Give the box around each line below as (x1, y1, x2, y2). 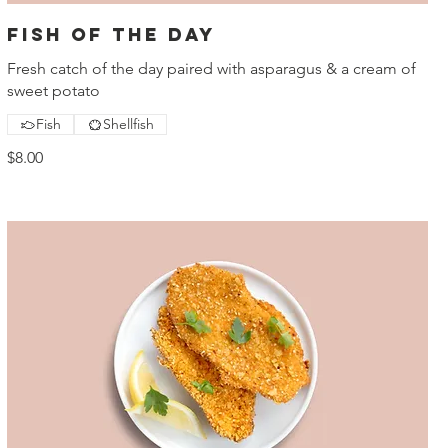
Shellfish (102, 115, 154, 134)
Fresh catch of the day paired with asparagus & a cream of (6, 59, 416, 79)
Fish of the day (6, 23, 216, 47)
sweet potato (6, 81, 100, 101)
